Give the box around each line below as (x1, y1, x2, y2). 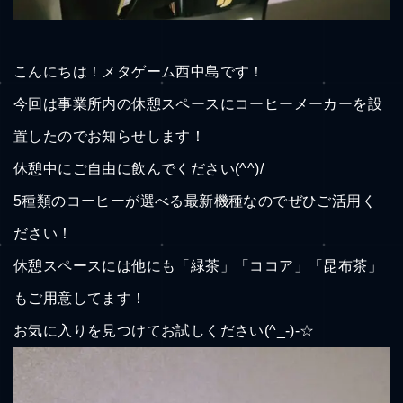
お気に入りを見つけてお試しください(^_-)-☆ (13, 323, 315, 338)
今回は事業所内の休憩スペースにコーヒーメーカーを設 (13, 96, 382, 112)
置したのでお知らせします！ (13, 129, 206, 144)
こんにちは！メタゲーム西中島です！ (13, 64, 264, 79)
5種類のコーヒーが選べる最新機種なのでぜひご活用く (13, 193, 376, 209)
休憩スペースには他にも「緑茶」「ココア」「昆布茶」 (13, 258, 382, 273)
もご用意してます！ (13, 291, 147, 306)
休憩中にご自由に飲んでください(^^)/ (13, 161, 264, 176)
